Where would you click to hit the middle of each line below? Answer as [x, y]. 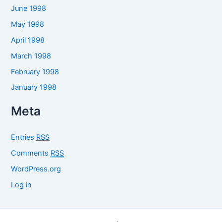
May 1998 [28, 24]
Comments [31, 153]
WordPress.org [36, 169]
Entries [24, 138]
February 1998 [35, 72]
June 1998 [29, 8]
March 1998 [31, 56]
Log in [22, 185]
